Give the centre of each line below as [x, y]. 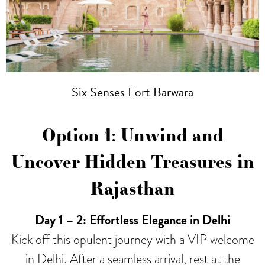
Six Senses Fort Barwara [132, 92]
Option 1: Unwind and [132, 135]
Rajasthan [132, 188]
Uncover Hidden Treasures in [132, 161]
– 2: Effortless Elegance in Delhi [148, 220]
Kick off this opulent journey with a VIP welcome [132, 240]
